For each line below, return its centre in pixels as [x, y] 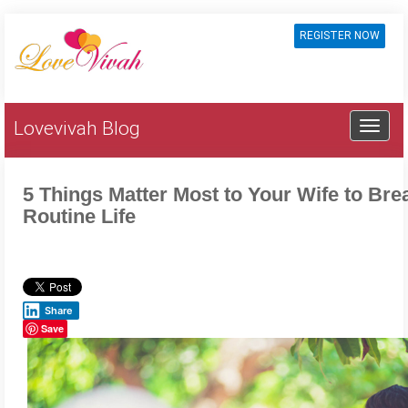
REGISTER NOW [340, 36]
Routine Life [79, 216]
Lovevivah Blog [77, 128]
